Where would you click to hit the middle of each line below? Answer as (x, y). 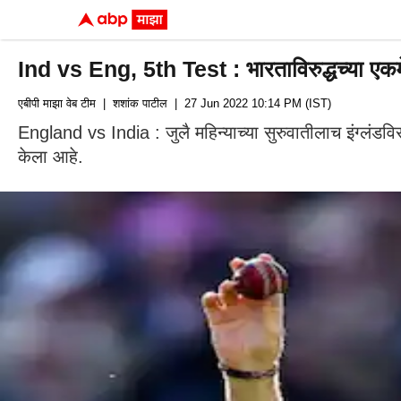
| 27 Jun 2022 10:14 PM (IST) (249, 103)
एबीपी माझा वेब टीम (57, 103)
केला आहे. (51, 157)
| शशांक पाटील (132, 103)
